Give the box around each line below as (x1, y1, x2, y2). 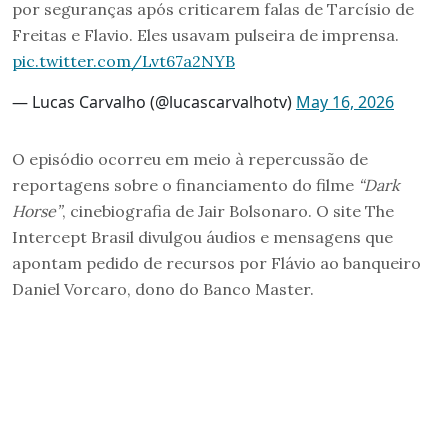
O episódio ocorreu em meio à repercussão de (12, 148, 368, 169)
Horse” (12, 200, 62, 221)
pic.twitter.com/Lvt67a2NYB (12, 50, 235, 71)
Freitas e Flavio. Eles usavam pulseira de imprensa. (12, 24, 399, 45)
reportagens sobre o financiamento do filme (12, 174, 358, 195)
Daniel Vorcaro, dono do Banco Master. (12, 278, 314, 299)
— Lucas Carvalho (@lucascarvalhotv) (12, 90, 296, 113)
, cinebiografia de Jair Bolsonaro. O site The (62, 200, 394, 221)
